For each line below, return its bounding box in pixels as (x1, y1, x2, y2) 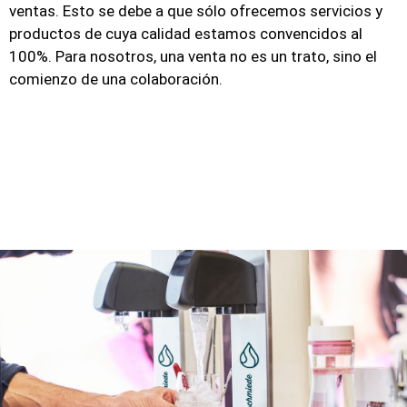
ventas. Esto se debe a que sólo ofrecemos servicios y (9, 2, 382, 21)
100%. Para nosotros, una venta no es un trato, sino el (9, 47, 377, 66)
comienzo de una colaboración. (9, 70, 223, 89)
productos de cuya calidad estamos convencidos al (9, 25, 362, 44)
